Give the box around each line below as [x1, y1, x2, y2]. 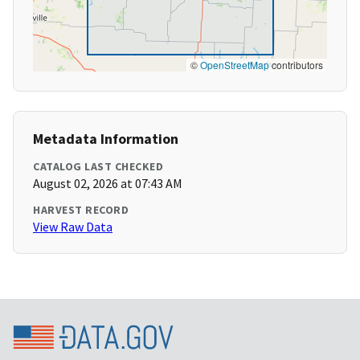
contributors [269, 58, 323, 72]
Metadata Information [33, 129, 178, 149]
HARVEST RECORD [33, 202, 129, 218]
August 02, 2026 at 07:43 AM [33, 175, 182, 192]
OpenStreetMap [200, 58, 269, 72]
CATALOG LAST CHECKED [33, 159, 163, 174]
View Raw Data [33, 219, 112, 235]
